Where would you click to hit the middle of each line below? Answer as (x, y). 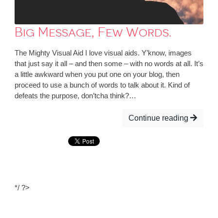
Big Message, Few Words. (93, 32)
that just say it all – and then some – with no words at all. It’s (109, 63)
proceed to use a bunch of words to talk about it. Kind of (102, 85)
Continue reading (159, 118)
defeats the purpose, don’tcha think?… (75, 95)
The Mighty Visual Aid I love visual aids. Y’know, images (103, 53)
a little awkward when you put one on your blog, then (97, 74)
